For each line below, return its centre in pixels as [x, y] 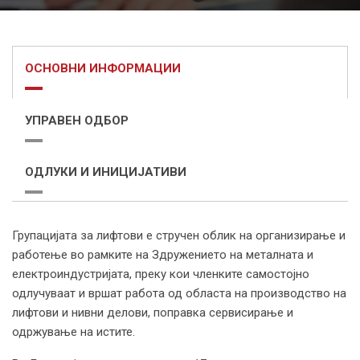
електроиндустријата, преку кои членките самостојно [161, 274]
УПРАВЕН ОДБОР [77, 120]
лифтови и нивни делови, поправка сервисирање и [153, 312]
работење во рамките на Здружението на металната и [163, 254]
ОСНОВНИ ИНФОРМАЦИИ [103, 68]
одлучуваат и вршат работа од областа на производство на [179, 293]
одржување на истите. [74, 331]
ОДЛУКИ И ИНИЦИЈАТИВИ [106, 172]
